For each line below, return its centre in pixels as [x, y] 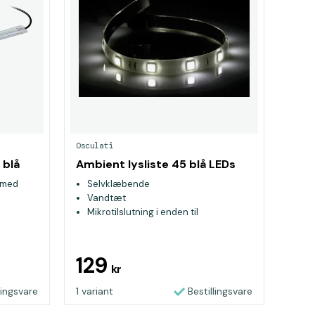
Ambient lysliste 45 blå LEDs [156, 164]
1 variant [95, 291]
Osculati [95, 146]
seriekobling [114, 226]
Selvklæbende [118, 184]
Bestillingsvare [220, 291]
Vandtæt [107, 198]
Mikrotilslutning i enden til [143, 212]
